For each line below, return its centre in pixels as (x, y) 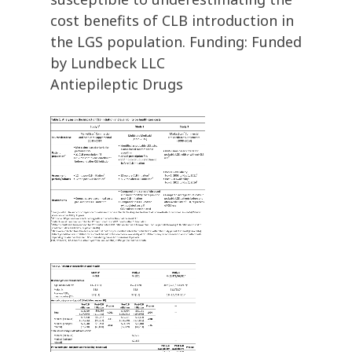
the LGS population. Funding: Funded (176, 42)
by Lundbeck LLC (108, 63)
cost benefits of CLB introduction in (172, 21)
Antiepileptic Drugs (117, 84)
